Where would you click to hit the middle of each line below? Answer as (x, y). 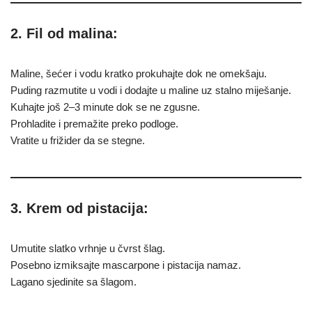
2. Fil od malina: (64, 34)
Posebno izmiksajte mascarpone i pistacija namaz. (126, 265)
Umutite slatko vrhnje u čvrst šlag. (88, 249)
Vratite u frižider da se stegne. (78, 141)
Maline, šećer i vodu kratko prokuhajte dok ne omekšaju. (139, 74)
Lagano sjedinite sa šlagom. (73, 282)
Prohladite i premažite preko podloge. (94, 124)
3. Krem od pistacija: (79, 209)
